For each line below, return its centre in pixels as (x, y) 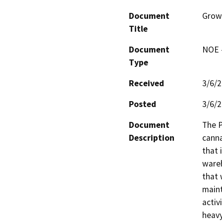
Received (146, 83)
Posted (142, 104)
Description (152, 138)
